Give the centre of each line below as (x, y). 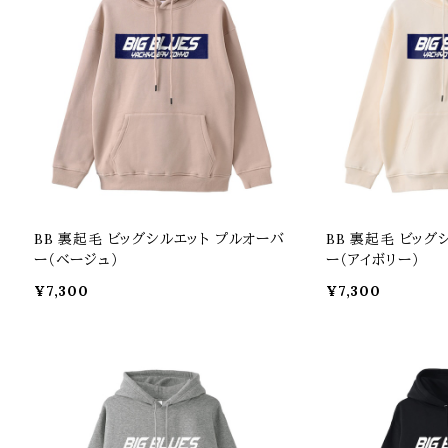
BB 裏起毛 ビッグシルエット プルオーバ (159, 238)
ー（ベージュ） (76, 259)
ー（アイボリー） (373, 259)
